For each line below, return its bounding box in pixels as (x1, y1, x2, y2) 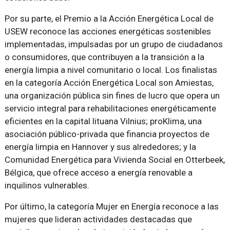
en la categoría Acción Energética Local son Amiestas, (4, 78, 214, 88)
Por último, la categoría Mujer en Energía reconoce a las (4, 201, 219, 212)
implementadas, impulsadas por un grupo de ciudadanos (4, 39, 223, 50)
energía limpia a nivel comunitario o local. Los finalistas (4, 65, 217, 75)
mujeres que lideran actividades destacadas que (4, 214, 192, 225)
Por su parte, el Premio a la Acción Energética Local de (4, 13, 214, 24)
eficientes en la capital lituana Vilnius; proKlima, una (4, 116, 202, 127)
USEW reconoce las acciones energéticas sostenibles (4, 26, 211, 37)
